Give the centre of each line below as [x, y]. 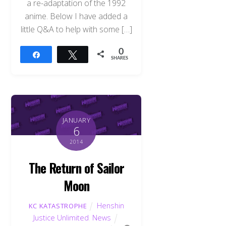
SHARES [120, 59]
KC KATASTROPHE [58, 206]
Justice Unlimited [61, 217]
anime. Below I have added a [76, 16]
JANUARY [76, 120]
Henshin [111, 205]
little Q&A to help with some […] [76, 29]
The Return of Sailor [76, 168]
